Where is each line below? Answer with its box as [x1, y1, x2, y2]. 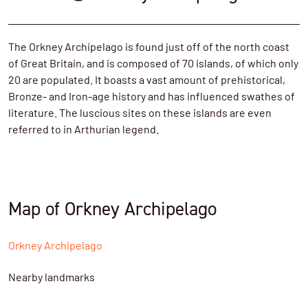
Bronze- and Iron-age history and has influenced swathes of [8, 92, 295, 103]
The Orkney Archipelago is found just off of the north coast [8, 43, 289, 54]
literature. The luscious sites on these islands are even [8, 109, 272, 120]
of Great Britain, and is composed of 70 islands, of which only [8, 59, 298, 70]
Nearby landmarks [8, 273, 95, 284]
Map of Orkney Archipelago [8, 197, 217, 220]
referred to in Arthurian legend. [8, 125, 159, 136]
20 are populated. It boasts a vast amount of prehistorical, [8, 76, 285, 87]
